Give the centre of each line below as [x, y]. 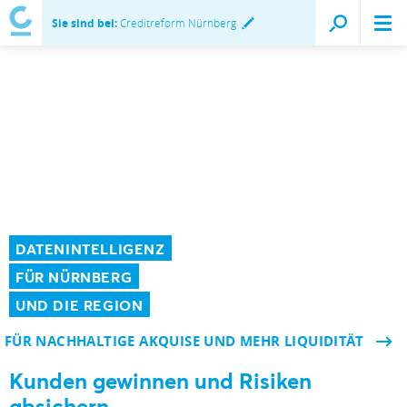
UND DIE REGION [79, 305]
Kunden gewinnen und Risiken [160, 380]
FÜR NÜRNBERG [74, 277]
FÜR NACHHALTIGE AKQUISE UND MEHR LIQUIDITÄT [184, 341]
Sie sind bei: [84, 23]
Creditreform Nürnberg [177, 23]
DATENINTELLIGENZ [90, 248]
